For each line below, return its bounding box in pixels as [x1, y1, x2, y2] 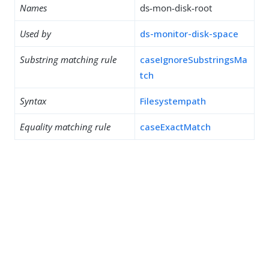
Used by [20, 28, 51, 40]
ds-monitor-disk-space [140, 28, 238, 40]
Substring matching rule [20, 53, 116, 65]
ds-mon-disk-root [140, 2, 212, 14]
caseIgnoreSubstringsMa [140, 53, 247, 65]
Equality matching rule [20, 121, 110, 133]
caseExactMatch [140, 121, 211, 133]
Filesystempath [140, 95, 206, 107]
